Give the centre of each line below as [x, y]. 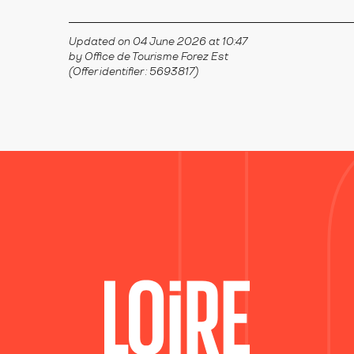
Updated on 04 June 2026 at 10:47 [158, 41]
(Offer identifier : [109, 72]
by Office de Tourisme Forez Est [149, 56]
